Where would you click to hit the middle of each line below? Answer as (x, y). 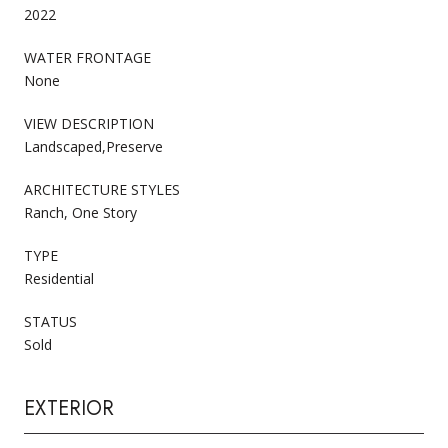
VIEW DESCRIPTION (89, 123)
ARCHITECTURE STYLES (102, 189)
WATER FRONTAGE (87, 57)
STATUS (50, 321)
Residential (59, 278)
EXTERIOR (69, 408)
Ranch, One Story (80, 212)
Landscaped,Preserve (93, 146)
